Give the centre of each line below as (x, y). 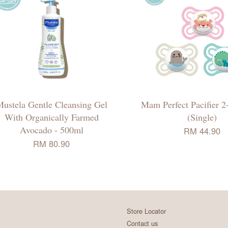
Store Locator (146, 211)
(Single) (202, 117)
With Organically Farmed (51, 117)
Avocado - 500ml (51, 130)
